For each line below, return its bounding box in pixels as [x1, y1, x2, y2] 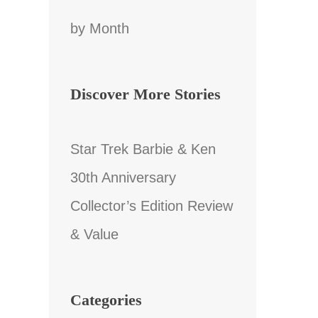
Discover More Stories [70, 84, 221, 103]
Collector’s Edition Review [70, 197, 233, 214]
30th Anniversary [70, 169, 176, 185]
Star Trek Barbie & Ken [70, 141, 216, 157]
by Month [70, 20, 129, 36]
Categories [70, 290, 142, 309]
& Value [70, 226, 119, 242]
